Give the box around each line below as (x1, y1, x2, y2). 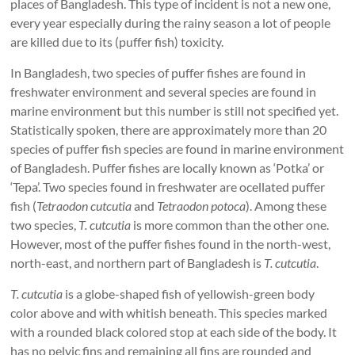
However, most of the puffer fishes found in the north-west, (10, 236, 331, 252)
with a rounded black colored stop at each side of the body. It (10, 324, 338, 340)
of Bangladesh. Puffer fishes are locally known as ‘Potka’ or (10, 160, 325, 176)
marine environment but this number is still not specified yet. (10, 103, 339, 119)
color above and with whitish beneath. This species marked (10, 305, 328, 321)
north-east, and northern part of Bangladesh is (10, 255, 265, 271)
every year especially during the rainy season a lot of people (10, 15, 331, 31)
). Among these (246, 198, 327, 214)
